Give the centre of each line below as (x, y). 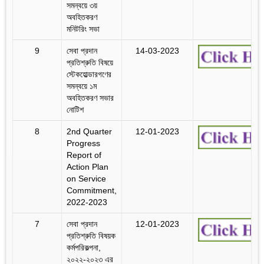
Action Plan (88, 166)
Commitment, (92, 190)
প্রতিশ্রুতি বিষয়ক (91, 235)
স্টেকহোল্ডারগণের (89, 74)
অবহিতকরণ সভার (90, 98)
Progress (83, 143)
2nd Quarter (89, 131)
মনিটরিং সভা (83, 29)
